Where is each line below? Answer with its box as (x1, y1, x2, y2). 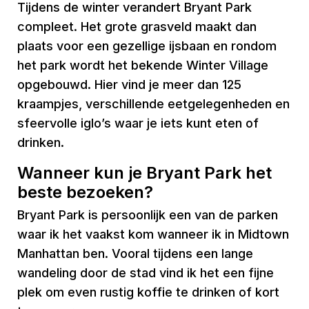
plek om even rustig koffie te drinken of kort (17, 285, 279, 299)
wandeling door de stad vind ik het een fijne (17, 266, 274, 280)
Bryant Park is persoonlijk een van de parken (17, 208, 278, 222)
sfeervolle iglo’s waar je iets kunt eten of (17, 116, 259, 130)
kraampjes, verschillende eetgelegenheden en (17, 97, 290, 111)
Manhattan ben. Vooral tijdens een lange (17, 246, 253, 261)
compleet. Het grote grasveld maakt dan (17, 19, 257, 34)
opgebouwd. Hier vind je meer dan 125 (17, 77, 241, 92)
